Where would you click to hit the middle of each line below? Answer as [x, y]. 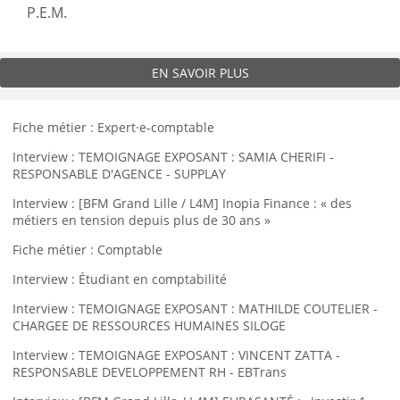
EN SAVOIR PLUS [200, 73]
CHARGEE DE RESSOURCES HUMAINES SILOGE [149, 325]
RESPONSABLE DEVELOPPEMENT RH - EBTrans [150, 372]
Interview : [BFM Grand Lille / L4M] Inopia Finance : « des [182, 203]
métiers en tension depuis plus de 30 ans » [142, 220]
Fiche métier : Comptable [87, 250]
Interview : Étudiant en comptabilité [120, 279]
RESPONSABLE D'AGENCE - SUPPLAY [119, 174]
